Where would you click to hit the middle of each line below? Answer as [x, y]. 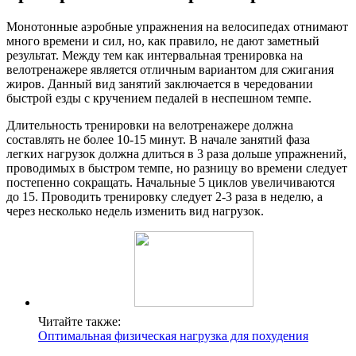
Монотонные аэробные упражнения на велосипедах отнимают [177, 26]
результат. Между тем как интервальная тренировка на [155, 55]
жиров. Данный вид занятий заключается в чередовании [160, 83]
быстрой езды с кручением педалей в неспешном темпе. [159, 98]
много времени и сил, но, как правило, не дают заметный [163, 41]
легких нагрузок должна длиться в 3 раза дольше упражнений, [176, 153]
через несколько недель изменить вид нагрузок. [135, 211]
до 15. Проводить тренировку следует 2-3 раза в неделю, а [164, 196]
